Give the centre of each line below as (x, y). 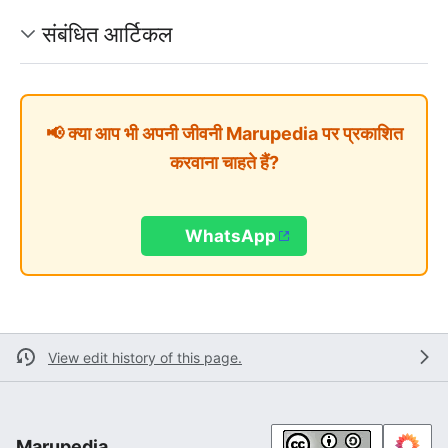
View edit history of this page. (145, 357)
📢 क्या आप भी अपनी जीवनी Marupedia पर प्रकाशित (224, 134)
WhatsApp (230, 236)
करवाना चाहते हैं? (224, 163)
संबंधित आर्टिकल (107, 34)
